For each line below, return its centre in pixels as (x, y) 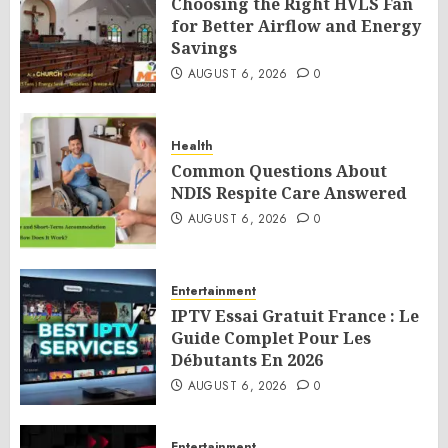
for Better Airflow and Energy (296, 26)
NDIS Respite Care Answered (289, 193)
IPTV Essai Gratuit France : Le (295, 316)
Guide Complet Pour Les (271, 338)
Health (192, 146)
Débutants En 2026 (247, 360)
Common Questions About (279, 171)
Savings (204, 48)
